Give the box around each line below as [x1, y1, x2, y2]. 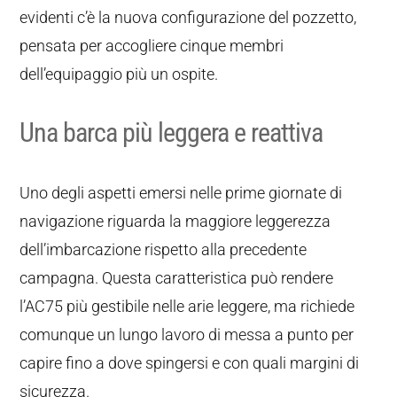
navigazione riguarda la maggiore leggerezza [19, 212, 331, 230]
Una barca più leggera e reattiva [19, 117, 323, 148]
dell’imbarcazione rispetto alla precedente [19, 240, 307, 259]
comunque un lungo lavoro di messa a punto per [19, 325, 354, 344]
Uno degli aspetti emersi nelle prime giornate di [19, 183, 343, 202]
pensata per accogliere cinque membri [19, 36, 284, 55]
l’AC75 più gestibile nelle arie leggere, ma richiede [19, 297, 355, 315]
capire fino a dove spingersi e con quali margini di [19, 354, 360, 372]
